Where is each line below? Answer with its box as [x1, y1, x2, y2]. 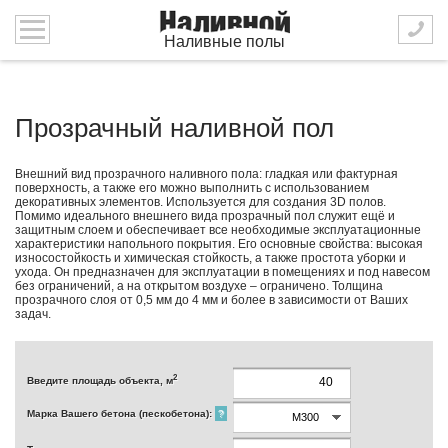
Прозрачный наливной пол [15, 113, 334, 143]
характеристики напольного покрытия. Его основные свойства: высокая [15, 237, 423, 251]
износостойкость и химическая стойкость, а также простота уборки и [15, 251, 406, 265]
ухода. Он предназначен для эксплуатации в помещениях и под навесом [15, 265, 430, 279]
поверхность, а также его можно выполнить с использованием [15, 181, 369, 195]
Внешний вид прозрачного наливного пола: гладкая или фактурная [15, 167, 398, 181]
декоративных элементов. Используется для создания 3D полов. [15, 195, 386, 209]
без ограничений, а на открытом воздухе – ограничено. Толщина [15, 279, 383, 293]
